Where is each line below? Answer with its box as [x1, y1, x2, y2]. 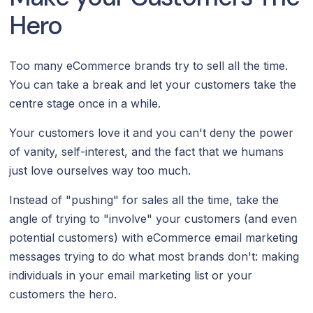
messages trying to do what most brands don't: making [9, 249, 300, 263]
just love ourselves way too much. [9, 163, 191, 177]
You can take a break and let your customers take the [9, 77, 297, 92]
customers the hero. [9, 286, 117, 301]
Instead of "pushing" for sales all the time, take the [9, 192, 279, 207]
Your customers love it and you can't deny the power [9, 125, 294, 140]
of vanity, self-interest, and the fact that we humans [9, 144, 284, 159]
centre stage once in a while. [9, 96, 165, 110]
